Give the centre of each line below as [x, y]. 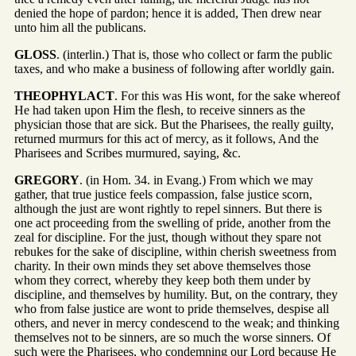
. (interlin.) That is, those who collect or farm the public [194, 55]
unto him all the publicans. [80, 28]
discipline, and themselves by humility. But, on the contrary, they [176, 295]
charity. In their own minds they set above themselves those [163, 266]
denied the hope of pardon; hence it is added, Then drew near [168, 14]
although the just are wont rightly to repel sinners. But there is [168, 209]
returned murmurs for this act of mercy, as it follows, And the [166, 139]
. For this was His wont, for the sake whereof [227, 96]
